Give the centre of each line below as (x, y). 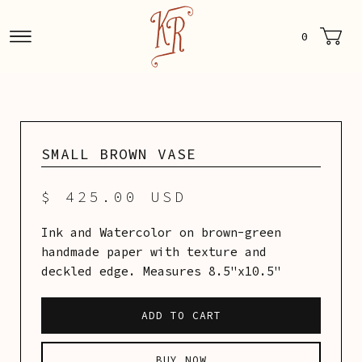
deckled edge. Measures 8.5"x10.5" (161, 271)
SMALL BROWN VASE (119, 154)
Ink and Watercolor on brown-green (161, 232)
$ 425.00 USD (114, 197)
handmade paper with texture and (154, 252)
